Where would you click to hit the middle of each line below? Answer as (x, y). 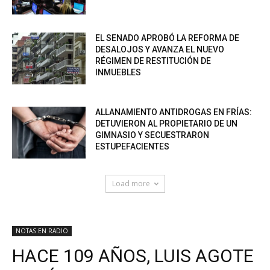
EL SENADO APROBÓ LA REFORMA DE (168, 38)
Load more (131, 184)
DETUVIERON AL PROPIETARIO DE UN (167, 124)
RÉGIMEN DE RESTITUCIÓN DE (153, 61)
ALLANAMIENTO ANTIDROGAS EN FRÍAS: (174, 112)
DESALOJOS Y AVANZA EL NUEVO (160, 50)
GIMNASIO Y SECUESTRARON (152, 135)
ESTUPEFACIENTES (133, 147)
